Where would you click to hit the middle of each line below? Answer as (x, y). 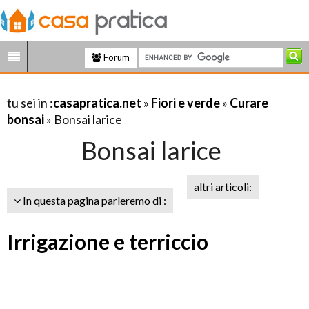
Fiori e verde (186, 103)
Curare (249, 103)
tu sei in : (30, 103)
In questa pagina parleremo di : (93, 200)
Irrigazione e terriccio (108, 241)
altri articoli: (223, 187)
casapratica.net (97, 103)
